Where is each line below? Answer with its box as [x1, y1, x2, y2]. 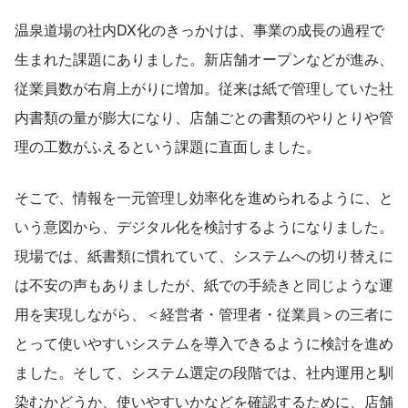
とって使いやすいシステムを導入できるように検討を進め [15, 331, 393, 353]
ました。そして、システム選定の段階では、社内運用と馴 [15, 361, 393, 382]
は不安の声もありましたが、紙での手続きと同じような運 [15, 273, 393, 295]
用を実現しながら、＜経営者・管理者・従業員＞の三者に [15, 302, 393, 324]
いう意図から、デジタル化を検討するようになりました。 [15, 215, 393, 237]
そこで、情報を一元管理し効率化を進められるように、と [15, 186, 393, 208]
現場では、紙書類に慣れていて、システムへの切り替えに [15, 244, 393, 266]
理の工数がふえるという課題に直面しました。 [15, 135, 321, 157]
